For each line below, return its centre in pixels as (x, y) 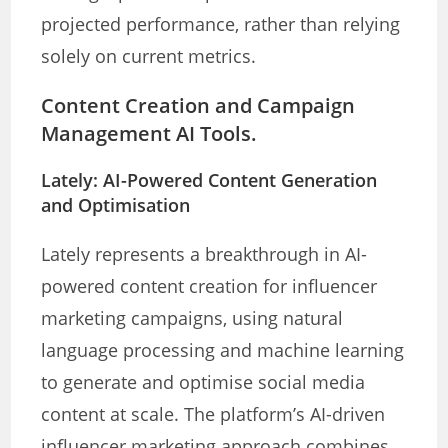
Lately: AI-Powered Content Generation (209, 180)
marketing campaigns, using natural (192, 318)
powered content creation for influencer (209, 286)
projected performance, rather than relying (221, 24)
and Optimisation (116, 205)
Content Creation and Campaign (198, 106)
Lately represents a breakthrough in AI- (204, 254)
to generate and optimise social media (203, 382)
